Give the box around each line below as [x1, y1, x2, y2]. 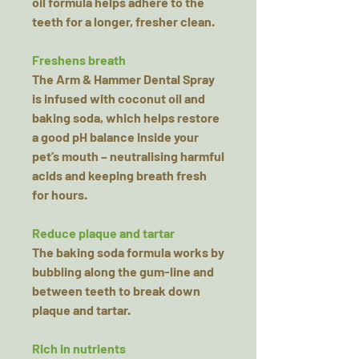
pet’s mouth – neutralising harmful [32, 148, 224, 163]
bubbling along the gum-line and [32, 264, 214, 279]
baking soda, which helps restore [32, 110, 220, 125]
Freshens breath [32, 52, 126, 67]
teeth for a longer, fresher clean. [32, 14, 215, 29]
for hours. [32, 187, 87, 202]
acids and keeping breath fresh [32, 167, 207, 183]
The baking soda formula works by [32, 244, 224, 260]
